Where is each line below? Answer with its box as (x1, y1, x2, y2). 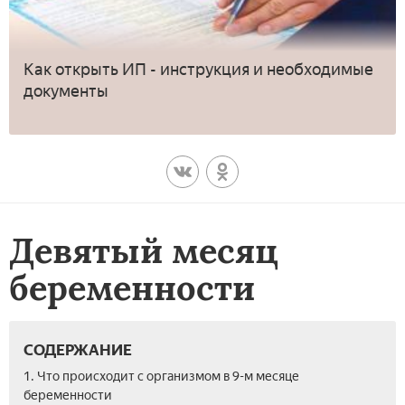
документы (24, 81, 108, 102)
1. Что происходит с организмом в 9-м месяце (24, 369, 299, 385)
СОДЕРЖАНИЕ (24, 341, 132, 360)
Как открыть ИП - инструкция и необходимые (24, 60, 373, 80)
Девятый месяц (9, 229, 278, 273)
